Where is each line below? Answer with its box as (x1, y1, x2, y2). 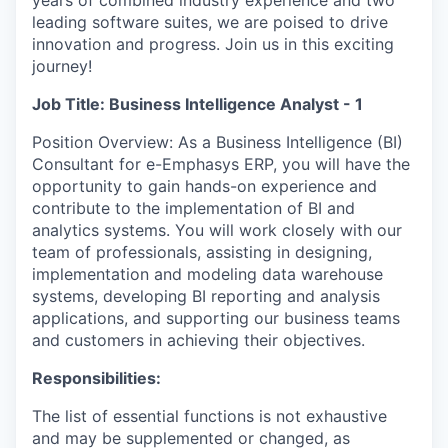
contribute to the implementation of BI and (32, 198, 355, 218)
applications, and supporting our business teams (32, 308, 400, 328)
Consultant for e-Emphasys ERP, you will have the (32, 154, 410, 174)
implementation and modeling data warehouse (32, 264, 383, 284)
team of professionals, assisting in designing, (32, 242, 372, 262)
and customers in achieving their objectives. (32, 330, 365, 350)
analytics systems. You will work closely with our (32, 220, 402, 240)
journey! (32, 56, 92, 76)
